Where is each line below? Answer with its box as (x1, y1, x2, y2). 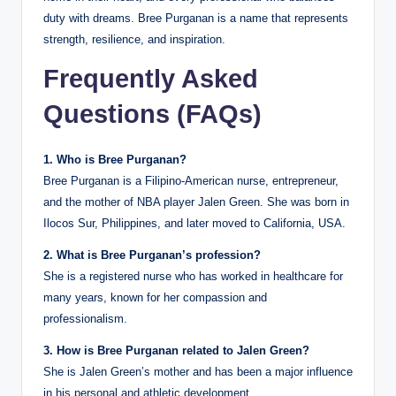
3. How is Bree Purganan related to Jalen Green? (43, 344, 309, 358)
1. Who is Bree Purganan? (43, 153, 187, 167)
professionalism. (43, 312, 127, 326)
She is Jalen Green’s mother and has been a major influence (43, 365, 353, 379)
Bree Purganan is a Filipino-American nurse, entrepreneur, (43, 174, 339, 188)
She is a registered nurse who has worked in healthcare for (43, 270, 343, 284)
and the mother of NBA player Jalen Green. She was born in (43, 195, 349, 209)
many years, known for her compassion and (43, 291, 267, 305)
